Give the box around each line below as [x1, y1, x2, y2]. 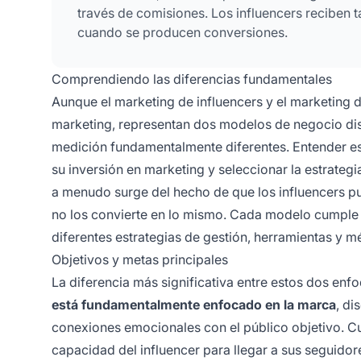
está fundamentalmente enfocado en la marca [52, 297, 336, 313]
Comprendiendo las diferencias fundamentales [52, 71, 332, 88]
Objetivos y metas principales [52, 251, 228, 268]
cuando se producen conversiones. [77, 24, 288, 41]
